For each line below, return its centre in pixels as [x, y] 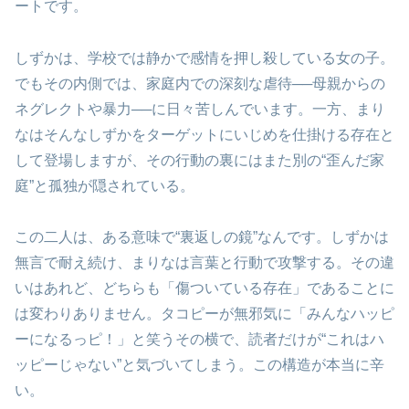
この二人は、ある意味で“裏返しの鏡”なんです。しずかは [202, 237]
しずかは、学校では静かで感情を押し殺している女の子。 [204, 58]
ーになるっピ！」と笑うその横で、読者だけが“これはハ [199, 340]
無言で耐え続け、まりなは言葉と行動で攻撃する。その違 [204, 263]
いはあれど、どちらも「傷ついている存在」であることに [204, 288]
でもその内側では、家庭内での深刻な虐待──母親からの [200, 83]
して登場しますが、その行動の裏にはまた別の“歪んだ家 [199, 160]
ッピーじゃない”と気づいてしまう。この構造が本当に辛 [199, 365]
